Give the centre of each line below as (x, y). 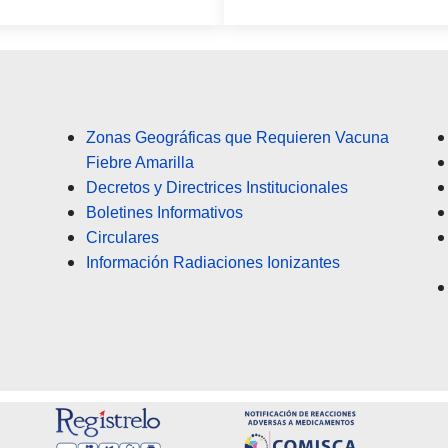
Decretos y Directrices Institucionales (217, 188)
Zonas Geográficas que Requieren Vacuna (237, 138)
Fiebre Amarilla (140, 163)
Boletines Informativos (164, 213)
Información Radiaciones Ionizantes (213, 263)
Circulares (122, 238)
